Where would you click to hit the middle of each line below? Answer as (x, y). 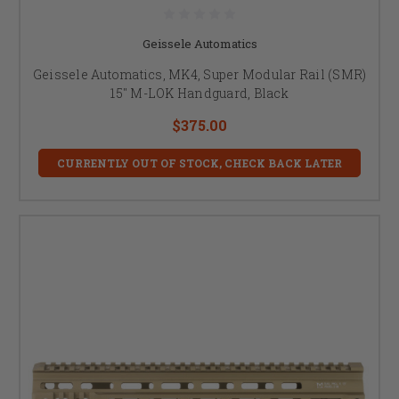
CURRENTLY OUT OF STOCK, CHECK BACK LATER (199, 163)
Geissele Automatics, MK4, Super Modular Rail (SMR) (199, 74)
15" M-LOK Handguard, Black (199, 93)
